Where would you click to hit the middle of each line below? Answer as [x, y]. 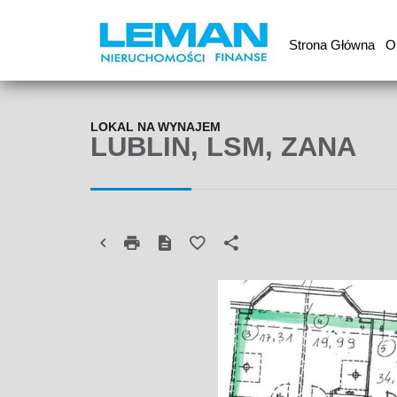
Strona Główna [331, 45]
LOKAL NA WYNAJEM [156, 126]
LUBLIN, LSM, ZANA [223, 146]
